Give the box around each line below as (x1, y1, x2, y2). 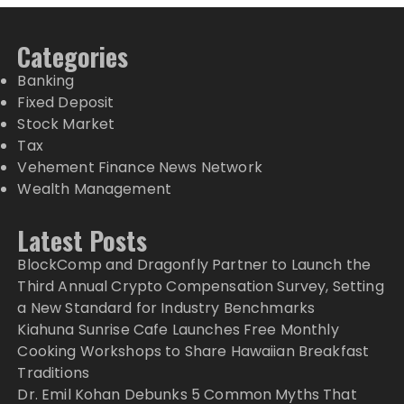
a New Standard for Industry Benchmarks (17, 297, 316, 318)
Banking (17, 69, 75, 91)
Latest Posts (17, 221, 148, 259)
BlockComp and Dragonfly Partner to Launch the (17, 253, 372, 275)
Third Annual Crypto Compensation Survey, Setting (17, 275, 384, 297)
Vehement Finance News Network (17, 156, 262, 178)
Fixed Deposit (17, 91, 115, 113)
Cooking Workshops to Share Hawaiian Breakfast (17, 340, 370, 362)
